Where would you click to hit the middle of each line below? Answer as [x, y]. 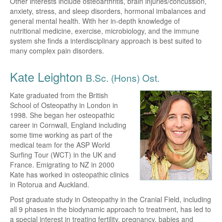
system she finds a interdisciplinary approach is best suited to [106, 40]
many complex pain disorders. [57, 50]
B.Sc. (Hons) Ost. [123, 77]
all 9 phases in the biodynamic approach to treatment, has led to [111, 209]
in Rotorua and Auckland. [50, 184]
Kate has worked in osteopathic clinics [69, 174]
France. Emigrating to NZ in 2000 [62, 164]
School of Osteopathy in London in [64, 105]
